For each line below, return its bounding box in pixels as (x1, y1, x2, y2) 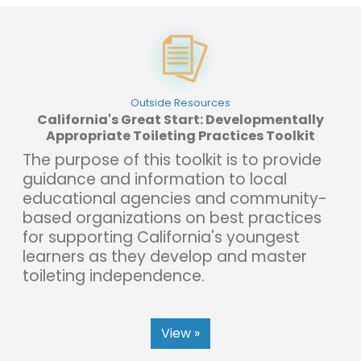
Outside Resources (131, 95, 230, 110)
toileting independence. (23, 264, 205, 287)
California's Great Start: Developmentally (37, 110, 324, 129)
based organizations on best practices (23, 206, 322, 229)
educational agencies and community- (23, 187, 327, 210)
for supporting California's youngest (23, 226, 300, 248)
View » (161, 323, 200, 342)
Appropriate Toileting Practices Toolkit (46, 126, 315, 145)
